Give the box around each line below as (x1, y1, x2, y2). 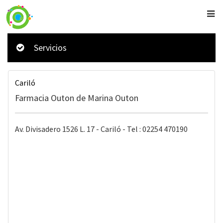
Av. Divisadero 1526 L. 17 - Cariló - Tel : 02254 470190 (15, 124, 188, 134)
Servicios (34, 42, 67, 53)
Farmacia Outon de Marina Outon (15, 92, 138, 104)
